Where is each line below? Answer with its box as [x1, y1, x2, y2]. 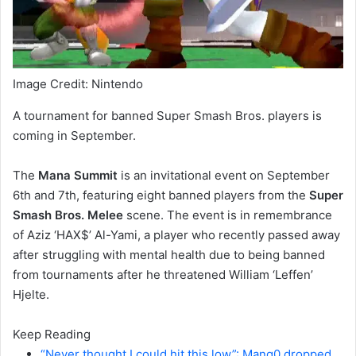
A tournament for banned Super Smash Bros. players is [13, 108, 322, 124]
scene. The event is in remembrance [123, 207, 332, 223]
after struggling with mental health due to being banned [13, 247, 325, 263]
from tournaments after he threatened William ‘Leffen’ [13, 267, 313, 283]
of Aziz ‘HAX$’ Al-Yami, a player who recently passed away [13, 227, 340, 243]
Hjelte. [13, 287, 49, 303]
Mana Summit [38, 168, 118, 184]
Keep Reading [13, 327, 91, 342]
